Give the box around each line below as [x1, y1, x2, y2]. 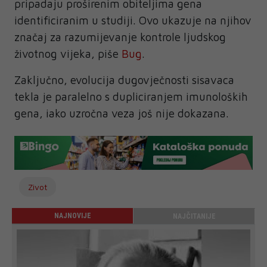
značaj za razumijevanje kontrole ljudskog [14, 30, 226, 44]
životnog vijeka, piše [14, 47, 122, 61]
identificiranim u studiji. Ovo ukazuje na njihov [14, 14, 252, 27]
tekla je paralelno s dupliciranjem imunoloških [14, 90, 248, 104]
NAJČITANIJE [172, 212, 216, 221]
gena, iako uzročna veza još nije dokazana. [14, 107, 229, 120]
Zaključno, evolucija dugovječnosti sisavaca [14, 73, 234, 87]
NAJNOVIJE [54, 212, 91, 221]
